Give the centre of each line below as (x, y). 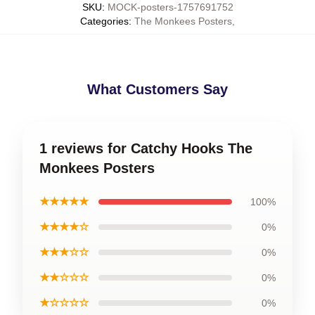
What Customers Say (157, 89)
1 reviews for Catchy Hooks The (146, 148)
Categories (104, 21)
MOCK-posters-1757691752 (170, 7)
